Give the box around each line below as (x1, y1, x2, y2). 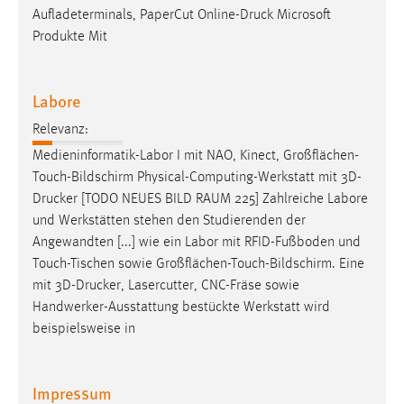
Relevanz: (32, 122, 88, 137)
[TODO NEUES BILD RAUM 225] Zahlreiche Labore (78, 191, 368, 207)
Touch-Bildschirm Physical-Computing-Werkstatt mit (32, 170, 341, 185)
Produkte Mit (32, 29, 107, 44)
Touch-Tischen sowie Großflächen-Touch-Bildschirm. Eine (32, 256, 364, 271)
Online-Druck (197, 7, 273, 23)
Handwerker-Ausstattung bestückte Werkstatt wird (32, 299, 330, 315)
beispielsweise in (32, 321, 135, 336)
